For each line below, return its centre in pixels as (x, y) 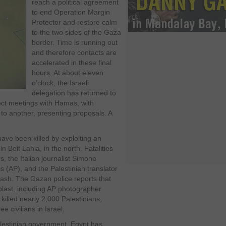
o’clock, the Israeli (60, 83)
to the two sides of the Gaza (76, 32)
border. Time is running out (75, 42)
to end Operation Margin (71, 12)
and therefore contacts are (74, 52)
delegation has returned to (74, 93)
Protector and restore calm (74, 22)
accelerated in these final (72, 63)
